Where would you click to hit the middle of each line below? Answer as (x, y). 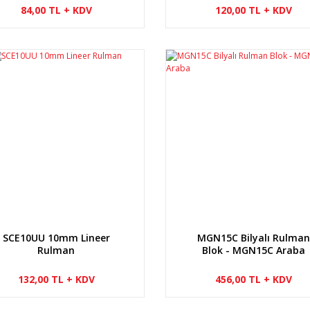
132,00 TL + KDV (56, 279)
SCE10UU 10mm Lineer (56, 237)
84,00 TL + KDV (56, 10)
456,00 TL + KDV (253, 279)
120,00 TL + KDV (253, 10)
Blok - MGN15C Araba (253, 250)
